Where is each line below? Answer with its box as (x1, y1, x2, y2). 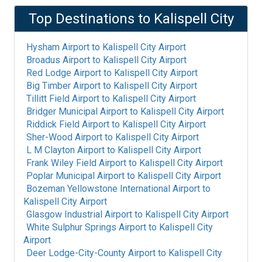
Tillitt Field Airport (26, 93, 99, 104)
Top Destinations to (28, 11, 154, 27)
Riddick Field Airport (26, 119, 109, 130)
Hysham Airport (26, 42, 89, 53)
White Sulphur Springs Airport (26, 222, 146, 233)
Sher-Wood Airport (26, 132, 102, 143)
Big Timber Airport (26, 80, 101, 91)
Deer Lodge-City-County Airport (26, 247, 156, 258)
